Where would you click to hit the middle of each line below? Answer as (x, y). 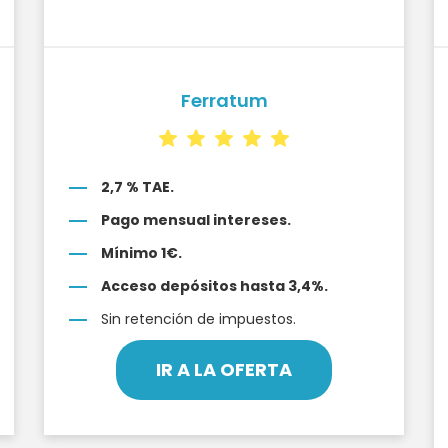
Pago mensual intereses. (196, 220)
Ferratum (224, 100)
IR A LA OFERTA (224, 369)
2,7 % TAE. (137, 187)
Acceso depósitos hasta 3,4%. (214, 286)
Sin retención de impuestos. (198, 319)
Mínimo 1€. (141, 253)
